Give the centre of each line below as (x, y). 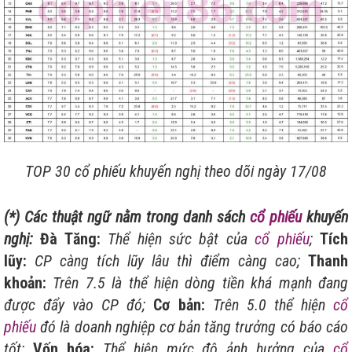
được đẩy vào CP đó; (75, 304)
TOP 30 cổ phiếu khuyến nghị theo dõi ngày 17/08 (176, 171)
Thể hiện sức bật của (178, 238)
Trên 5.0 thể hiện (269, 304)
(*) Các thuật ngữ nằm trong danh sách (127, 216)
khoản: (25, 282)
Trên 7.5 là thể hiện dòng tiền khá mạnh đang (201, 282)
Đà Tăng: (70, 238)
